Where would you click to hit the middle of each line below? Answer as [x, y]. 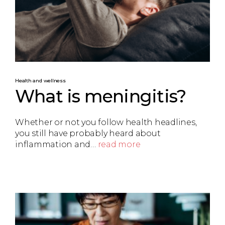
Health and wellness [40, 80]
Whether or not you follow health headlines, [106, 123]
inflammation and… [57, 145]
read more [119, 145]
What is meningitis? [101, 96]
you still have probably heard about [88, 134]
